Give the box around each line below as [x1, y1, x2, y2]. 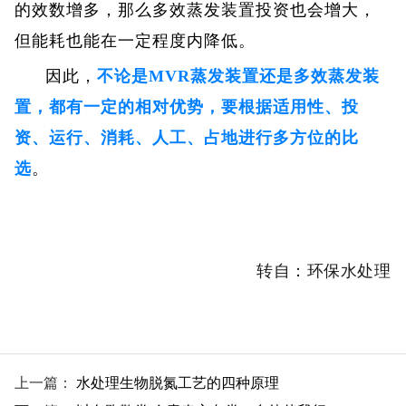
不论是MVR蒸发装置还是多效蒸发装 [97, 66, 381, 85]
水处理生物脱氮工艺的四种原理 [75, 372, 279, 392]
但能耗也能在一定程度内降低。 [14, 31, 256, 50]
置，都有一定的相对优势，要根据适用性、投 [14, 97, 360, 116]
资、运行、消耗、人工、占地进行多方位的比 [14, 128, 360, 147]
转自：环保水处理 [256, 261, 391, 280]
